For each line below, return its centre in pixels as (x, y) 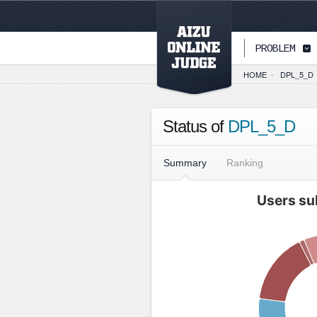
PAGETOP (211, 49)
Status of (195, 126)
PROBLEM (275, 49)
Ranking (245, 163)
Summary (185, 163)
